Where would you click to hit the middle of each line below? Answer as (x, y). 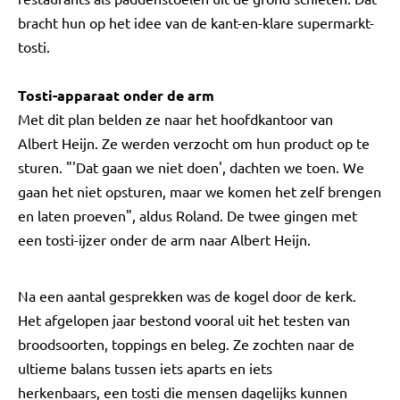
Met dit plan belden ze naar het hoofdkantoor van (175, 119)
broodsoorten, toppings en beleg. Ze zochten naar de (186, 344)
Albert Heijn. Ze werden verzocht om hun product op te (194, 143)
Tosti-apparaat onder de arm (116, 95)
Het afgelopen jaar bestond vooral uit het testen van (184, 320)
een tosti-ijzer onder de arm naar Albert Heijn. (164, 239)
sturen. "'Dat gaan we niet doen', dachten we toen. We (191, 167)
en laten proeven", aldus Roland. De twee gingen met (187, 215)
